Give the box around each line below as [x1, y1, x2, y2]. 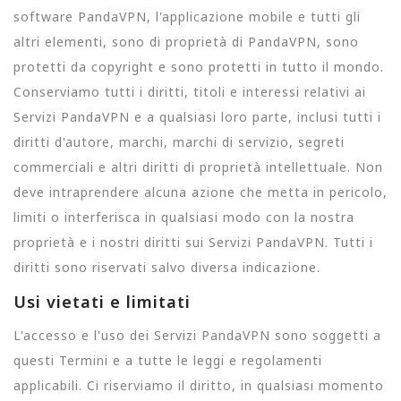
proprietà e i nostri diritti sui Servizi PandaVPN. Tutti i [13, 233, 373, 251]
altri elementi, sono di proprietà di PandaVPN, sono [13, 32, 359, 50]
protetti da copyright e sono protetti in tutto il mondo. [13, 57, 384, 75]
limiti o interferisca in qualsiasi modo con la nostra [13, 208, 354, 226]
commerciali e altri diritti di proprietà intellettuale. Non [13, 158, 383, 175]
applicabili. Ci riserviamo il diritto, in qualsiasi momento [13, 377, 384, 394]
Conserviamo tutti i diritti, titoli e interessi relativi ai [13, 82, 366, 100]
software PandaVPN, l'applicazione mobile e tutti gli [13, 7, 361, 25]
